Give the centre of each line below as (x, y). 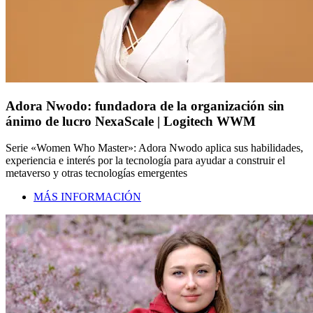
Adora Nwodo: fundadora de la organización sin (145, 105)
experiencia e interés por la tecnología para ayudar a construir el (145, 161)
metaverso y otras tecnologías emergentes (96, 173)
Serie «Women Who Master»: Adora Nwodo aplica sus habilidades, (154, 148)
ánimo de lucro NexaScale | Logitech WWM (131, 121)
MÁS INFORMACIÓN (87, 197)
